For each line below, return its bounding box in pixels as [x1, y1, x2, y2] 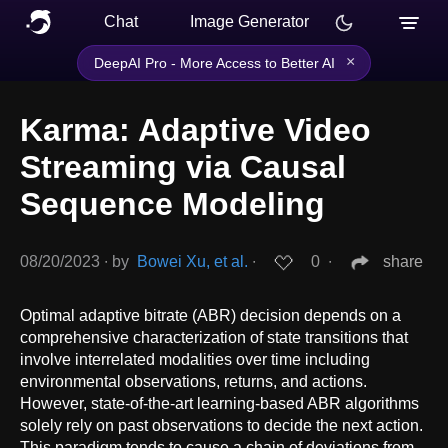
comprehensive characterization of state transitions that [20, 328, 408, 346]
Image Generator [190, 13, 309, 30]
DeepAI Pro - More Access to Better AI [94, 55, 335, 71]
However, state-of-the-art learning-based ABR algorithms [20, 394, 419, 412]
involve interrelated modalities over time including [20, 350, 370, 368]
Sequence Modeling [20, 186, 325, 223]
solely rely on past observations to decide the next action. [20, 416, 423, 434]
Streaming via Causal [20, 149, 346, 186]
